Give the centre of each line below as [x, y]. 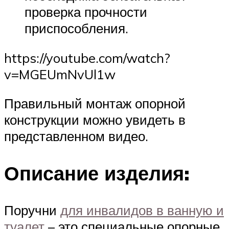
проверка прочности [86, 12]
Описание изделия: [97, 173]
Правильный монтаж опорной [95, 104]
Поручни [32, 210]
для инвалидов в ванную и [142, 210]
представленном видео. [76, 136]
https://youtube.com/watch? [87, 58]
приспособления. [76, 28]
